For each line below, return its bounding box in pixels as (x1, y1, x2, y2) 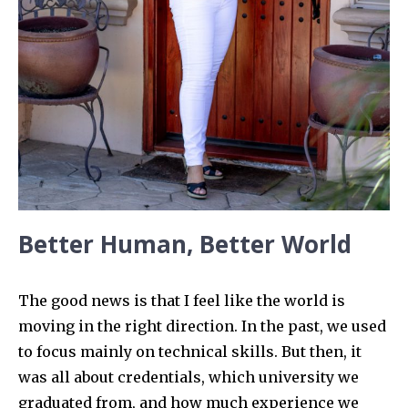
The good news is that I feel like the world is (18, 291, 345, 310)
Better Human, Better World (18, 227, 352, 260)
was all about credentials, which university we (18, 367, 359, 386)
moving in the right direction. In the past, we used (18, 316, 386, 335)
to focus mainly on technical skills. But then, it (18, 342, 362, 361)
